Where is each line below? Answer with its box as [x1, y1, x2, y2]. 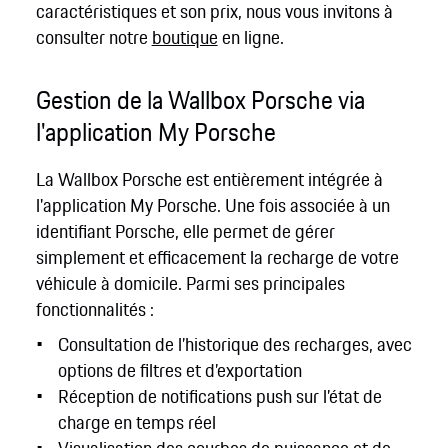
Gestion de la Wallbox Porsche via [35, 81, 365, 119]
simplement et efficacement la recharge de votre [35, 243, 399, 272]
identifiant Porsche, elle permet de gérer [35, 217, 335, 246]
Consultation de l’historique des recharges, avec [57, 329, 412, 358]
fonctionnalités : [35, 295, 154, 324]
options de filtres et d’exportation [57, 355, 302, 384]
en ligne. [217, 22, 284, 51]
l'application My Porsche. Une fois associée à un [35, 191, 390, 220]
